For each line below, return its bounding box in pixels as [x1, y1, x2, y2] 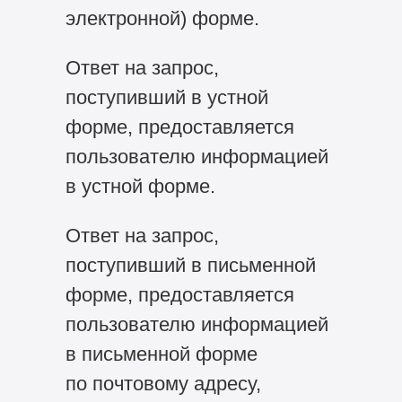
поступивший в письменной [65, 253, 316, 276]
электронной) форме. [65, 6, 259, 30]
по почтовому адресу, [65, 371, 261, 395]
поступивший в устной [65, 85, 268, 109]
